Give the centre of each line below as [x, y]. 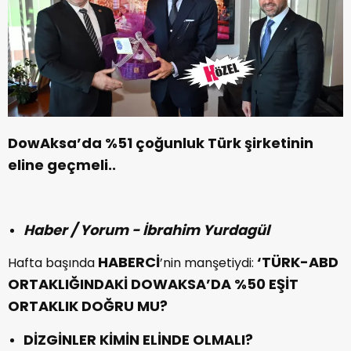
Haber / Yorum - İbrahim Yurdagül [147, 230]
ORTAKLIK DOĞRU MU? [88, 306]
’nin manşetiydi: [208, 263]
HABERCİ [129, 262]
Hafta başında [53, 263]
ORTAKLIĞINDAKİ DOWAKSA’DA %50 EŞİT [153, 284]
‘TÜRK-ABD [298, 262]
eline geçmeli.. [62, 165]
